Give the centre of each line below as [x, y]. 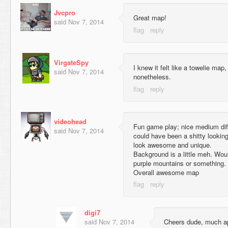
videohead [70, 121]
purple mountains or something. [180, 163]
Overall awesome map [166, 172]
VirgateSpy [71, 63]
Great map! [150, 18]
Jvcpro [65, 13]
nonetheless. [152, 77]
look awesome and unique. [173, 145]
